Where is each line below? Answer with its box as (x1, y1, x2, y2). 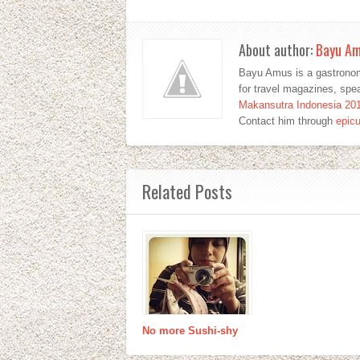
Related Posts (142, 178, 232, 204)
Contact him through (239, 114, 336, 127)
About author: (239, 39, 316, 60)
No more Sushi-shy (142, 324, 238, 337)
